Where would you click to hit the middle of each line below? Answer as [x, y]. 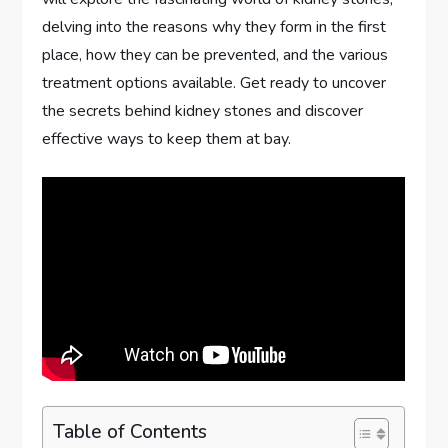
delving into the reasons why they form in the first [214, 27]
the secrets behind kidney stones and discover [203, 111]
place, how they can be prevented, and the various [215, 55]
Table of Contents [130, 431]
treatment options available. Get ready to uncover [214, 83]
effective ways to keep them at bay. [167, 139]
